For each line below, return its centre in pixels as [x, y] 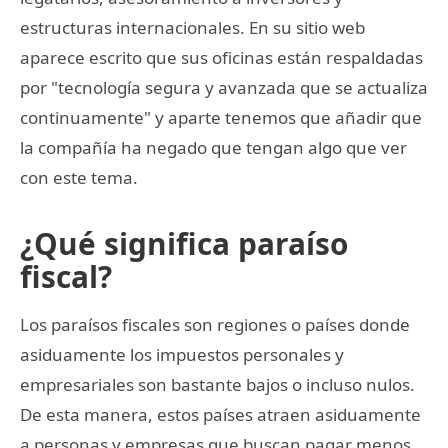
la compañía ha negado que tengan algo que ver [213, 147]
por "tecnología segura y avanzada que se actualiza [224, 87]
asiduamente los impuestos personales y [182, 354]
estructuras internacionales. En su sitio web [192, 27]
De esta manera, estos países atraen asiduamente [220, 414]
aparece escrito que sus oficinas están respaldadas [221, 57]
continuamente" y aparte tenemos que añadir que [221, 117]
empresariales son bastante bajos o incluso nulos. [217, 384]
